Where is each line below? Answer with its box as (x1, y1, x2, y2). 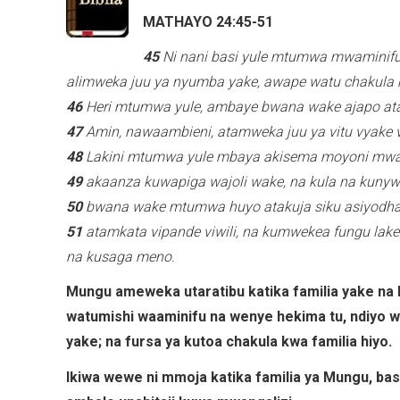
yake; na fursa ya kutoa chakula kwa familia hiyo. (66, 333, 392, 351)
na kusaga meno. (66, 248, 175, 266)
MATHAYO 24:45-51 (143, 12, 273, 30)
